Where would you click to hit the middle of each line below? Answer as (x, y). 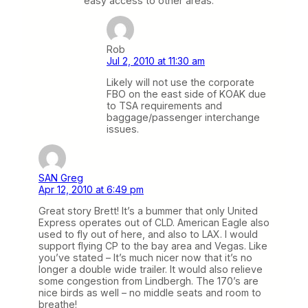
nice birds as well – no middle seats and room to (150, 293)
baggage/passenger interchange (183, 117)
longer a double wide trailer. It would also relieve (151, 269)
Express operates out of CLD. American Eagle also (154, 223)
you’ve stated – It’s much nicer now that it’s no (145, 258)
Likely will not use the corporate (180, 82)
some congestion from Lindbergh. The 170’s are (148, 281)
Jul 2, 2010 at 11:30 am (156, 60)
